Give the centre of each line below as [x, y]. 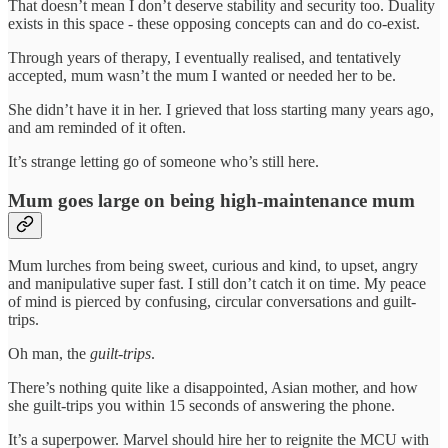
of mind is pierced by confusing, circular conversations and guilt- [212, 302]
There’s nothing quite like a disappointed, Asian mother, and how [213, 388]
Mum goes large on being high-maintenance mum [211, 200]
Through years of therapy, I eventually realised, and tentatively [204, 57]
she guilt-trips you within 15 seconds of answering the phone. [201, 406]
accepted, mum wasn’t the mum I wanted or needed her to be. [202, 75]
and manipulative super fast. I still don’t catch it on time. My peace [217, 284]
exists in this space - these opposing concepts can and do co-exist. [214, 23]
